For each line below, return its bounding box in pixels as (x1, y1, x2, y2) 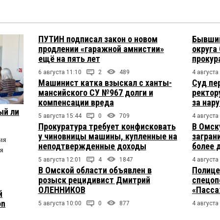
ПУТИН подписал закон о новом (38, 34, 158, 44)
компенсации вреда (38, 97, 114, 108)
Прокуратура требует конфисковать (38, 121, 176, 132)
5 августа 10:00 (38, 200, 82, 207)
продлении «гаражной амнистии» (38, 44, 164, 54)
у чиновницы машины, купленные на (38, 131, 177, 141)
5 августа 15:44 (38, 112, 82, 119)
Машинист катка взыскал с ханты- (38, 78, 172, 88)
